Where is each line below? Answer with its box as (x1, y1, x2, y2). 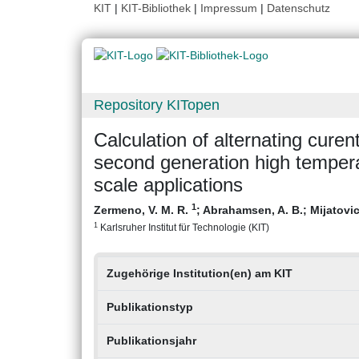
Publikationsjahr (106, 334, 196, 348)
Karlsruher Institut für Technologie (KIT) (98, 222, 269, 233)
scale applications (94, 174, 243, 196)
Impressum (200, 2, 257, 14)
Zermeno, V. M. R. (94, 204, 192, 217)
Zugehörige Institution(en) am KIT (106, 267, 292, 280)
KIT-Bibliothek (121, 2, 194, 14)
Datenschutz (267, 2, 330, 14)
